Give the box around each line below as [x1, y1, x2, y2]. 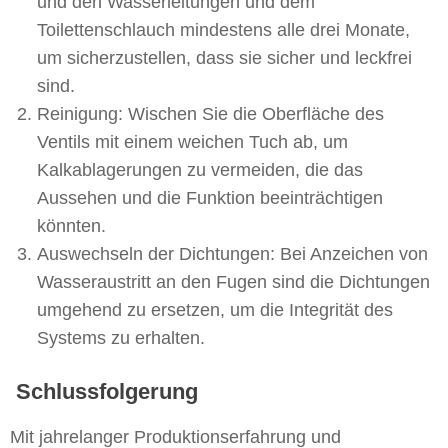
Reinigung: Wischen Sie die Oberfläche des [37, 104, 384, 124]
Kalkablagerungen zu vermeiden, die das [37, 160, 363, 180]
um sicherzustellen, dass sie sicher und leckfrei [37, 48, 412, 68]
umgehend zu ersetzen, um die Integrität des [37, 300, 393, 320]
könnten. [37, 216, 106, 236]
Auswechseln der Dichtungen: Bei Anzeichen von [37, 244, 428, 264]
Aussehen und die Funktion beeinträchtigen [37, 188, 383, 208]
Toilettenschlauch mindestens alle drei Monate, [37, 20, 410, 40]
